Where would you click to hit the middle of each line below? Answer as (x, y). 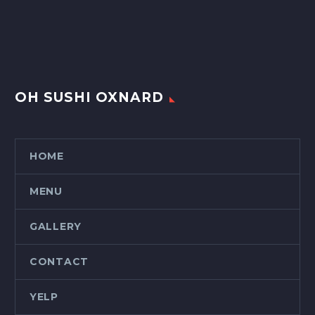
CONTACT (59, 262)
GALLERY (56, 227)
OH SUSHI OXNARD (90, 98)
